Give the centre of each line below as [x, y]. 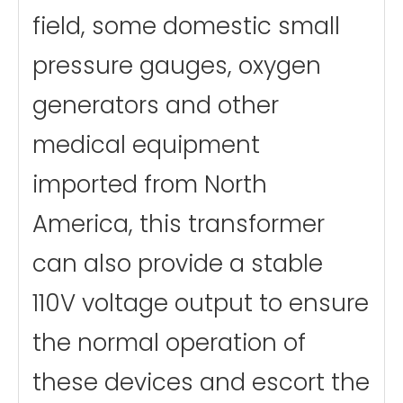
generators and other [156, 105]
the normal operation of [169, 342]
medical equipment [146, 144]
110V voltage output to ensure [201, 303]
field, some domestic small [186, 26]
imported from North [150, 184]
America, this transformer [179, 224]
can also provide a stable [178, 263]
